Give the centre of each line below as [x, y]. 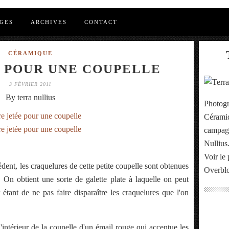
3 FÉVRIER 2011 [30, 84]
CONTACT [101, 22]
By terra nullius [30, 97]
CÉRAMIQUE [30, 53]
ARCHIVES [49, 22]
